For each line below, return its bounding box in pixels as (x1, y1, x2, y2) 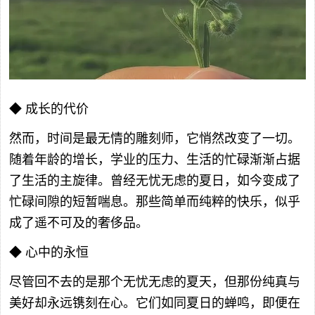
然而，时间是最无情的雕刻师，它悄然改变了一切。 (9, 131, 300, 146)
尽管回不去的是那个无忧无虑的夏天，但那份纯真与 (9, 275, 300, 290)
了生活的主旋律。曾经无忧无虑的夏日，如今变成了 (9, 174, 300, 188)
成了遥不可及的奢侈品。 (9, 216, 148, 231)
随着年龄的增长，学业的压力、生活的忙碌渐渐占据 (9, 153, 300, 167)
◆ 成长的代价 (9, 102, 89, 117)
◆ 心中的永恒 (9, 245, 89, 260)
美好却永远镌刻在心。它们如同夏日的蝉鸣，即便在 (9, 296, 300, 311)
